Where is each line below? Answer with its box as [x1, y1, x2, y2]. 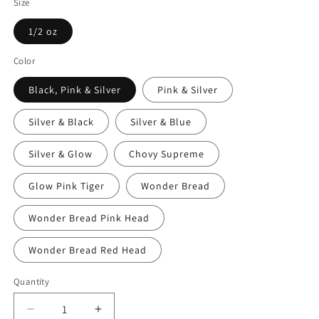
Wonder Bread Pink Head [28, 211, 150, 224]
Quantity [14, 275, 50, 288]
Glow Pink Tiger [28, 179, 105, 192]
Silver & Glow [28, 147, 93, 160]
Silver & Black [28, 115, 94, 128]
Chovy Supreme [128, 147, 204, 160]
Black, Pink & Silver [28, 83, 121, 96]
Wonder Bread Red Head [28, 243, 147, 256]
